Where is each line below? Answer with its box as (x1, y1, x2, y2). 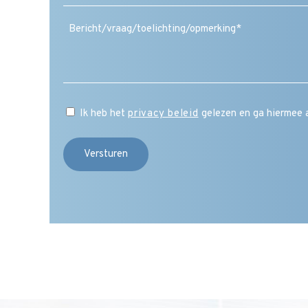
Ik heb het (80, 107, 128, 120)
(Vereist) (260, 10, 294, 21)
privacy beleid (128, 107, 199, 120)
